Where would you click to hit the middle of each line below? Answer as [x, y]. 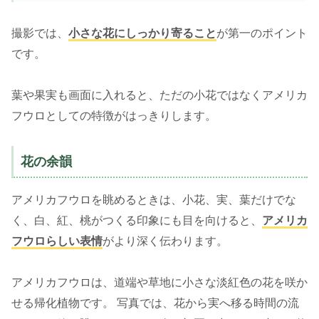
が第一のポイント [262, 33]
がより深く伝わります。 [165, 241]
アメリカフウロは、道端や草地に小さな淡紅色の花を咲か [159, 283]
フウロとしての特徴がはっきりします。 [114, 115]
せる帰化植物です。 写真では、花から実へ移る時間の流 [155, 303]
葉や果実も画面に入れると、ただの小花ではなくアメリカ [159, 95]
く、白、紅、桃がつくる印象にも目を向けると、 [137, 221]
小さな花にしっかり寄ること [142, 33]
